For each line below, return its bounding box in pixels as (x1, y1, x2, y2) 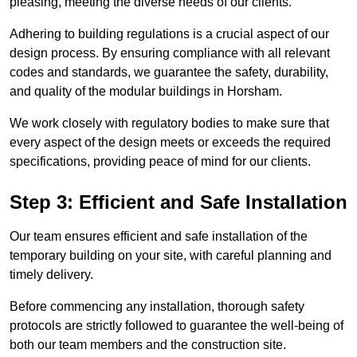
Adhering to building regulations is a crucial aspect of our (10, 27, 329, 41)
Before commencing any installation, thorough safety (10, 300, 304, 314)
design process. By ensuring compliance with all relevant (10, 46, 330, 61)
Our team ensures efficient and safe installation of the (10, 229, 308, 244)
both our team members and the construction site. (10, 338, 286, 352)
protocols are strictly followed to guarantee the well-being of (10, 319, 343, 333)
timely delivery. (10, 268, 93, 282)
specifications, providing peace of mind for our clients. (10, 155, 311, 169)
